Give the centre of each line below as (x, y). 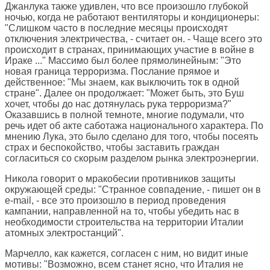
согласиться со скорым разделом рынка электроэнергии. (132, 159)
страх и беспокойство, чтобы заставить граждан (112, 148)
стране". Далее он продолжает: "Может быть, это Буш (124, 93)
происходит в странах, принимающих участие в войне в (130, 50)
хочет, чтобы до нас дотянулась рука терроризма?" (118, 104)
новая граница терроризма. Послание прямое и (112, 72)
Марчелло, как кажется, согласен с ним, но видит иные (127, 254)
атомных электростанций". (64, 233)
